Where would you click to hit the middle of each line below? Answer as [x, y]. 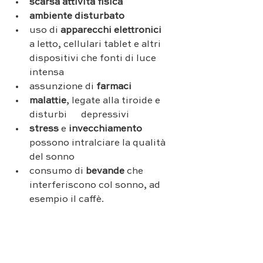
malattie [48, 101]
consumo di [56, 171]
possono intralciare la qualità [99, 143]
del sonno [52, 157]
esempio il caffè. [68, 199]
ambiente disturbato [77, 16]
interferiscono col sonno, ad [96, 185]
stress [45, 129]
